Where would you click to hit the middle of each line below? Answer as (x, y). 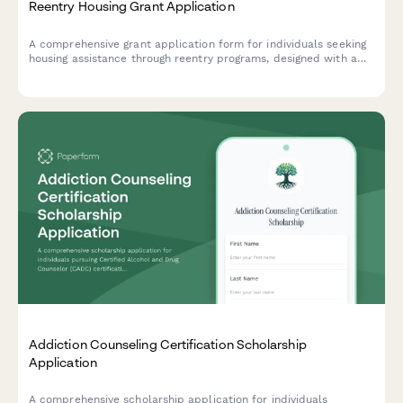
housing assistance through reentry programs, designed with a (193, 58)
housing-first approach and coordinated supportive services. (190, 72)
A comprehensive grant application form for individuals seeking (197, 44)
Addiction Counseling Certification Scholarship (168, 345)
